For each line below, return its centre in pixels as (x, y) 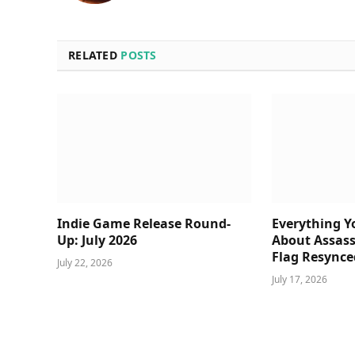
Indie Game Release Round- (144, 223)
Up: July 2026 (97, 240)
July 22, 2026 (85, 262)
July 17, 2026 (300, 279)
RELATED (95, 55)
